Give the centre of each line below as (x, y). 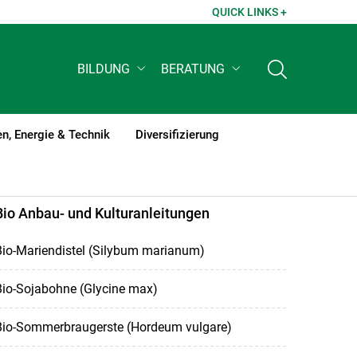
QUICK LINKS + (249, 12)
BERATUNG (193, 69)
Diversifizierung (177, 134)
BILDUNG (104, 69)
